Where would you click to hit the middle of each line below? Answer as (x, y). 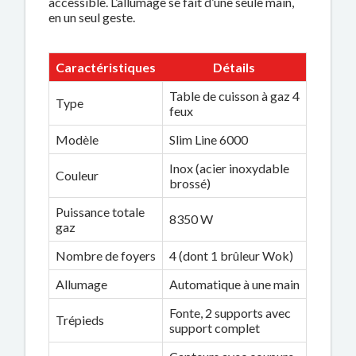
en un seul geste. (92, 17)
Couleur (77, 175)
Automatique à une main (235, 284)
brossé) (190, 183)
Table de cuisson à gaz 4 (235, 95)
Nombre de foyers (106, 255)
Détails (234, 67)
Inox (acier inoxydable (230, 168)
